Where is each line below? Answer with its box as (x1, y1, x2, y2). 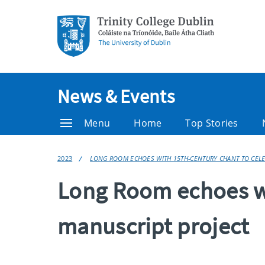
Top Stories (185, 117, 238, 130)
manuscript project (57, 211, 250, 241)
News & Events (57, 85, 174, 108)
